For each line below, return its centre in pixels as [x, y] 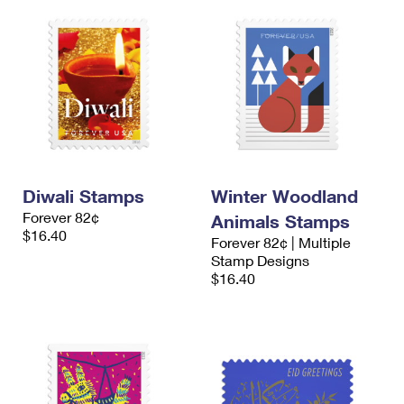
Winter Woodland [285, 196]
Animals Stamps [280, 221]
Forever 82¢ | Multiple [281, 243]
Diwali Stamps [83, 196]
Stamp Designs [260, 261]
